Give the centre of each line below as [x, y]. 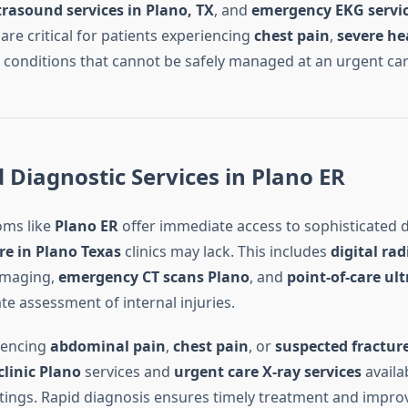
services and [127, 372]
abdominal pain [107, 347]
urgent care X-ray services [267, 372]
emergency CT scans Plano [153, 277]
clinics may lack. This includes [225, 252]
